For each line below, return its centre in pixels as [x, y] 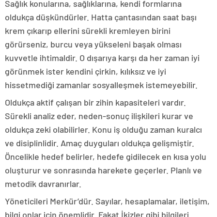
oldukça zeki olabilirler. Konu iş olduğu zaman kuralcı [103, 129]
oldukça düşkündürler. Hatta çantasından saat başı [101, 17]
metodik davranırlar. [43, 183]
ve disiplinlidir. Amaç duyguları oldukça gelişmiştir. [100, 143]
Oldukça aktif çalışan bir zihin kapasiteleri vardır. [95, 102]
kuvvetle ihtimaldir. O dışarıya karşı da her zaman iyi [102, 57]
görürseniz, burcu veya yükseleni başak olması [93, 44]
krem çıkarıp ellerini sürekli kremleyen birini [88, 30]
